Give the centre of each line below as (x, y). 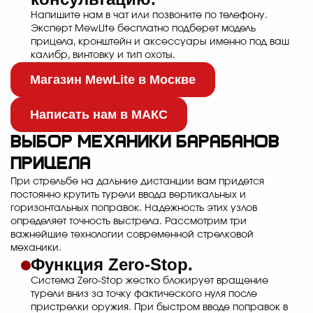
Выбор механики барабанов (145, 143)
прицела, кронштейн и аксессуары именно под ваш (160, 42)
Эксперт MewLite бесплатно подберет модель (143, 29)
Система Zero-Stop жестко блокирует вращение (150, 281)
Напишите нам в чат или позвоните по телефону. (149, 16)
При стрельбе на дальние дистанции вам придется (137, 182)
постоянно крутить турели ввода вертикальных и (128, 195)
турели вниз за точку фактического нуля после (144, 294)
